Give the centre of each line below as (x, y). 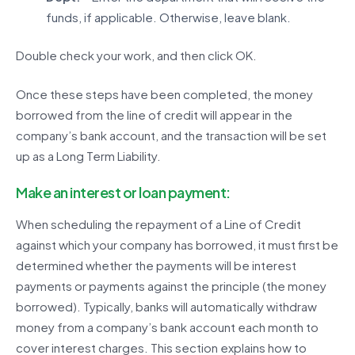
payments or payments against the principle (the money (171, 285)
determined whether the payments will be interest (156, 265)
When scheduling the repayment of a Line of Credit (158, 223)
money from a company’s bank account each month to (167, 326)
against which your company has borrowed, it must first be (177, 244)
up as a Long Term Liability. (88, 155)
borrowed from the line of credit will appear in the (154, 114)
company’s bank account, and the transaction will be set (171, 135)
